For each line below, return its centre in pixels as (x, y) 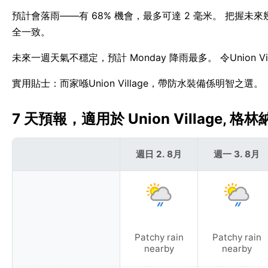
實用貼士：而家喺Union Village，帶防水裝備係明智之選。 (138, 83)
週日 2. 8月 (159, 154)
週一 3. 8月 (237, 154)
